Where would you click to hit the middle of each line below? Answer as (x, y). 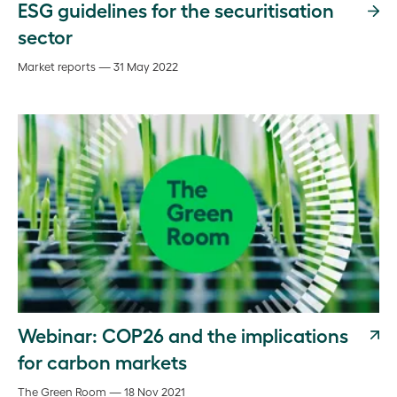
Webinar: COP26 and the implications (183, 335)
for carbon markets (102, 361)
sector (45, 36)
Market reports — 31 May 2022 (98, 66)
